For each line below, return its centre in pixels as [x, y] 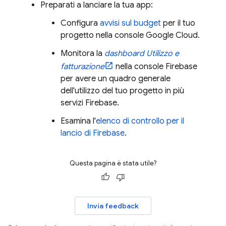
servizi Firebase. [90, 103]
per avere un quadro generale [116, 78]
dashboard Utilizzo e [142, 53]
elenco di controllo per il [140, 121]
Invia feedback [113, 206]
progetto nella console [103, 35]
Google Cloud [172, 35]
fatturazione [82, 66]
